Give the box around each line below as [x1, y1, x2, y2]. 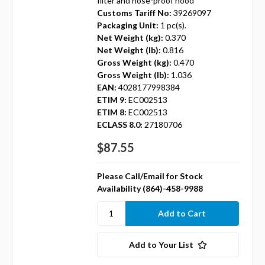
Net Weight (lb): [96, 44, 161, 55]
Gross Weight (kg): [96, 57, 172, 67]
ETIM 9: [96, 94, 127, 105]
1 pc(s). [160, 20, 186, 30]
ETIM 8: [96, 106, 127, 117]
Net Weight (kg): [96, 32, 163, 43]
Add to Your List [128, 239, 193, 250]
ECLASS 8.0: [96, 119, 143, 130]
